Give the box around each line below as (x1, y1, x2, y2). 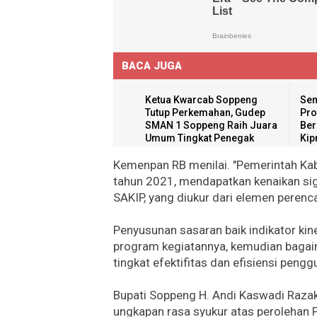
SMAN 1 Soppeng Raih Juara (145, 119, 277, 131)
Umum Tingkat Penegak (145, 132, 254, 144)
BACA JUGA (122, 59, 182, 72)
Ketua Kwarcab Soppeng (145, 93, 258, 105)
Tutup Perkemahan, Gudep (145, 106, 265, 118)
